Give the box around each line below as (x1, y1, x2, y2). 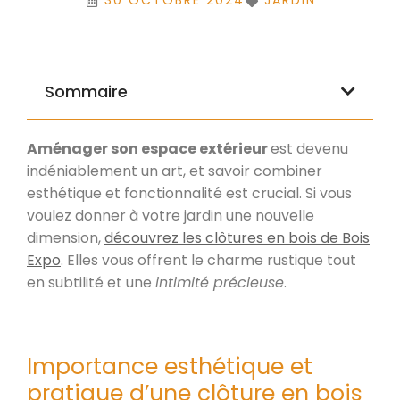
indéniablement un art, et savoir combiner (27, 160, 322, 181)
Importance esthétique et (27, 350, 312, 382)
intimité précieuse (155, 271, 284, 293)
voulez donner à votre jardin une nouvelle (27, 204, 314, 226)
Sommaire (45, 79, 128, 103)
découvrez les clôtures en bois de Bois (104, 227, 370, 248)
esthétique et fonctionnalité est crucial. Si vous (27, 182, 352, 204)
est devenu (271, 137, 348, 159)
